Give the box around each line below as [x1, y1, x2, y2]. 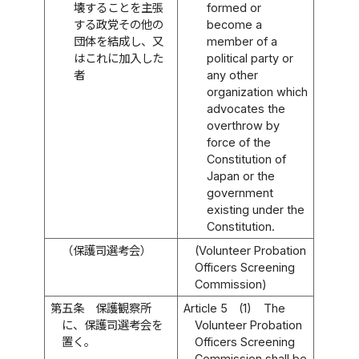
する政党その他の [73, 17, 163, 31]
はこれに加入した [73, 50, 163, 65]
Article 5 [183, 301, 228, 315]
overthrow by [206, 118, 280, 132]
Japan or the [206, 168, 275, 183]
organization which [206, 84, 308, 99]
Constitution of [206, 151, 286, 166]
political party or [206, 50, 293, 65]
